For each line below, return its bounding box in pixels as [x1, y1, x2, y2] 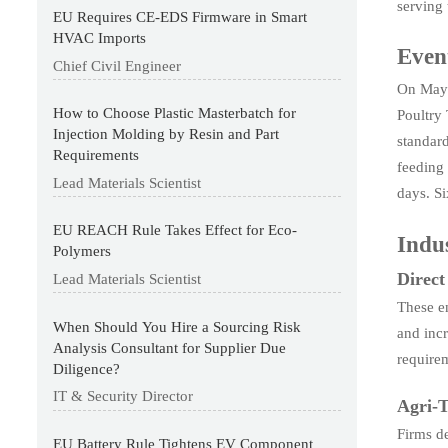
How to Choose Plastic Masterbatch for [53, 105, 297, 122]
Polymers [53, 243, 112, 260]
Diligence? [53, 360, 121, 377]
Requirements [53, 147, 140, 164]
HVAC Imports [53, 29, 147, 46]
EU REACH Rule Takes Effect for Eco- [53, 222, 298, 239]
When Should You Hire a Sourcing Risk [53, 318, 302, 335]
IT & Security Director [53, 388, 194, 405]
